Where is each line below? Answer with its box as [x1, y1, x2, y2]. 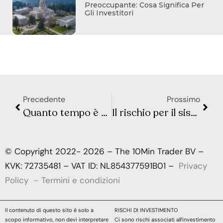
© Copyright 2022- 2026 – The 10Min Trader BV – [5, 146, 204, 157]
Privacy [179, 160, 207, 172]
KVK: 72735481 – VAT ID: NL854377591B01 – [5, 160, 179, 172]
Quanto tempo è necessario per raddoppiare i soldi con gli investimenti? [101, 106, 108, 120]
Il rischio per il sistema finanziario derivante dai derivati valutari [190, 106, 197, 120]
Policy [5, 175, 28, 186]
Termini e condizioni [41, 175, 120, 186]
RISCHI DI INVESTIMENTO [114, 206, 178, 214]
